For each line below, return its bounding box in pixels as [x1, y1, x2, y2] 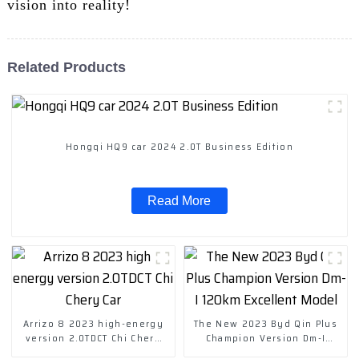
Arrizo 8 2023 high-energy [22, 315, 163, 331]
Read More [147, 193, 212, 208]
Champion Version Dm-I [205, 329, 326, 345]
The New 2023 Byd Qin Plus [194, 315, 337, 331]
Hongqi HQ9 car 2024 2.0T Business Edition [65, 138, 294, 154]
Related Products [6, 58, 126, 75]
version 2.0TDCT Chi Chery [25, 329, 161, 345]
